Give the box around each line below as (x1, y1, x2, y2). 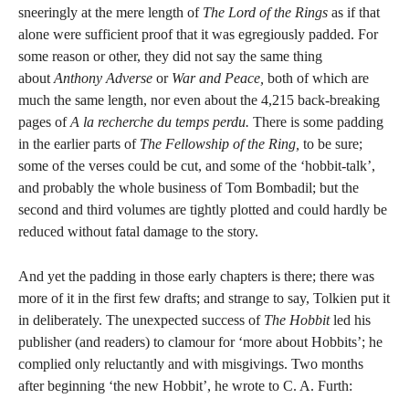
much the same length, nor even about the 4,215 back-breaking (18, 92, 380, 108)
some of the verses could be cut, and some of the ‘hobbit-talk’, (18, 158, 375, 173)
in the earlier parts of (18, 136, 140, 152)
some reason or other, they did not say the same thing (18, 48, 322, 64)
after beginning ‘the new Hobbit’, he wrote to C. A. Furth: (18, 378, 352, 393)
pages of (18, 114, 70, 130)
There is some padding (249, 114, 383, 130)
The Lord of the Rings (203, 5, 328, 20)
